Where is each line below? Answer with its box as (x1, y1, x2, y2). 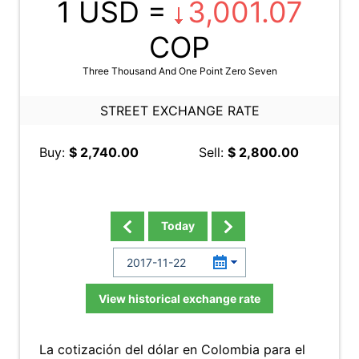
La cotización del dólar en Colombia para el (39, 341, 305, 357)
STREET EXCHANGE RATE (99, 103, 260, 119)
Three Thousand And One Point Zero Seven (82, 65, 277, 77)
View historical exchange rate (99, 292, 260, 305)
